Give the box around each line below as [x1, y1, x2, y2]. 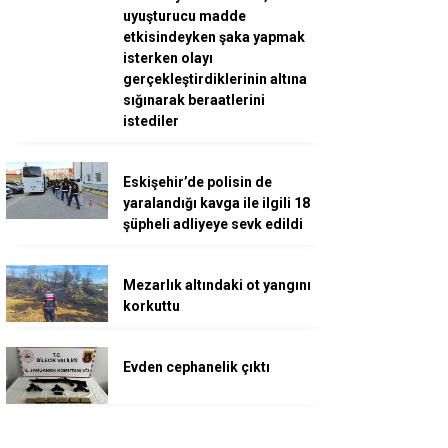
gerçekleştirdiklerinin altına [123, 70, 307, 87]
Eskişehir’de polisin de [123, 173, 272, 190]
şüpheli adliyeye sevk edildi [123, 215, 303, 232]
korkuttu [123, 297, 180, 314]
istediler [123, 112, 179, 129]
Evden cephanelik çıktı [123, 358, 270, 375]
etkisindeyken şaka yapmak [123, 28, 305, 45]
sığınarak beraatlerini [123, 91, 265, 108]
